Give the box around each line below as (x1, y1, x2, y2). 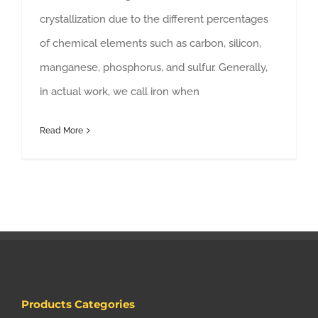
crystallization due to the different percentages (40, 12, 268, 26)
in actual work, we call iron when (40, 84, 199, 98)
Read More (40, 125, 83, 136)
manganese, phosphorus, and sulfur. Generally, (40, 60, 268, 74)
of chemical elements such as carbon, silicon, (40, 36, 261, 50)
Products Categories (21, 297, 135, 311)
